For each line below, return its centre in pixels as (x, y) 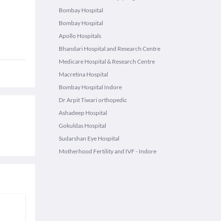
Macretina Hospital (83, 74)
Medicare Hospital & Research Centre (107, 61)
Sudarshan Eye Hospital (89, 138)
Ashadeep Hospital (83, 113)
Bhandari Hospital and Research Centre (110, 49)
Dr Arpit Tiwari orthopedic (93, 100)
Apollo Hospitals (80, 36)
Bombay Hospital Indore (90, 87)
